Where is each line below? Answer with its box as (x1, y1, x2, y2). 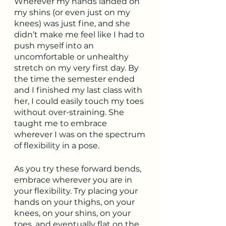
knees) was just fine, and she (14, 19, 132, 28)
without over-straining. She (14, 107, 126, 117)
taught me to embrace (14, 119, 109, 128)
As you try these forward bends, (14, 164, 143, 174)
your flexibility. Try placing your (14, 186, 140, 196)
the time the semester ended (14, 74, 137, 84)
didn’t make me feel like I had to (14, 30, 146, 39)
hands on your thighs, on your (14, 197, 137, 207)
